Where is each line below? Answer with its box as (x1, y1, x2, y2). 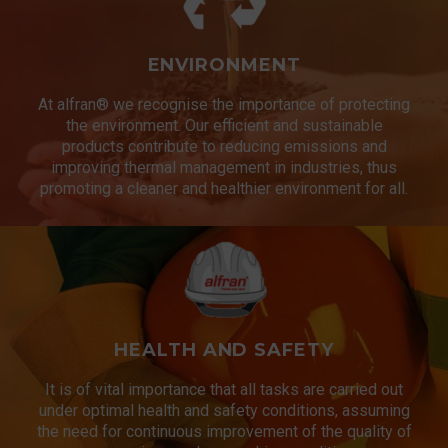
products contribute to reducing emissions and (61, 137, 387, 157)
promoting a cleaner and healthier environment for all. (40, 179, 408, 199)
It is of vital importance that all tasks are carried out (45, 380, 403, 400)
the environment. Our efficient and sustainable (65, 116, 383, 136)
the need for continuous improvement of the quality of (36, 422, 412, 442)
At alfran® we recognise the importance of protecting (38, 95, 410, 115)
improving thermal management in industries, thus (51, 158, 397, 178)
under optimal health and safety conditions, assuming (38, 401, 410, 421)
